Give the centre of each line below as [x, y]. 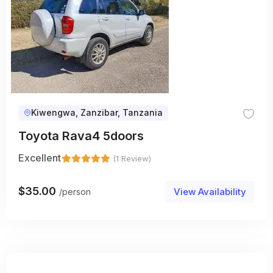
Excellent [40, 158]
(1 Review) [132, 158]
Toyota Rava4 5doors [81, 136]
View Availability [210, 191]
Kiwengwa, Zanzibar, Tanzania [97, 113]
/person [75, 192]
